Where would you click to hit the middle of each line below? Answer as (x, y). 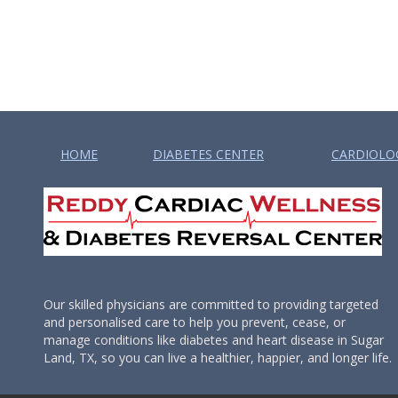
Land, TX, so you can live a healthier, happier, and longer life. (218, 357)
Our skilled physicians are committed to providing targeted (211, 304)
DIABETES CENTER (208, 154)
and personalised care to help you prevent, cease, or (195, 322)
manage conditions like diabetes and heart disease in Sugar (214, 339)
